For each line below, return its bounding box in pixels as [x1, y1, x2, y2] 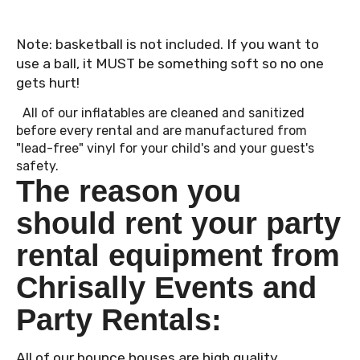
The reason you [16, 173, 241, 208]
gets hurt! [16, 74, 80, 91]
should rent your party [16, 205, 341, 240]
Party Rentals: [16, 301, 222, 337]
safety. [16, 157, 59, 174]
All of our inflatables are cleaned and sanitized [16, 104, 305, 121]
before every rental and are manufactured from [16, 122, 307, 138]
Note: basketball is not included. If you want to [16, 35, 319, 52]
